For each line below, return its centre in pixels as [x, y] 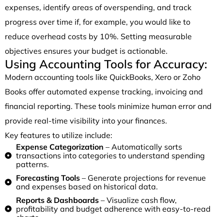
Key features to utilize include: [59, 135]
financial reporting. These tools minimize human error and [108, 106]
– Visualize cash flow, [139, 200]
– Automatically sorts [143, 147]
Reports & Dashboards [58, 200]
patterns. [32, 164]
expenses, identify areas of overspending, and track [98, 7]
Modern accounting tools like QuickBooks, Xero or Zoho [103, 77]
